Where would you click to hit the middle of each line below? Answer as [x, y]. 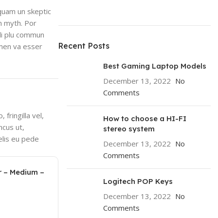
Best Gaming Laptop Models [154, 66]
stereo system [129, 129]
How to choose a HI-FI [145, 118]
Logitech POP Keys [138, 181]
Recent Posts [84, 46]
